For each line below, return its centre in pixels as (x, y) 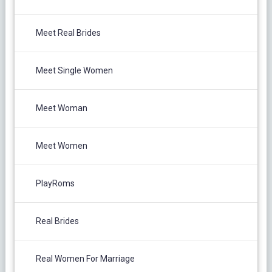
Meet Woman (61, 108)
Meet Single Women (74, 70)
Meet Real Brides (68, 32)
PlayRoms (55, 183)
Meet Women (61, 145)
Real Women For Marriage (85, 258)
